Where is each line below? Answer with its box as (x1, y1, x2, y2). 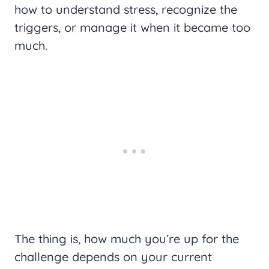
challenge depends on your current (14, 249, 212, 265)
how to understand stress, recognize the (14, 2, 237, 17)
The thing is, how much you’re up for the (14, 231, 239, 247)
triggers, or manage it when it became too (14, 20, 250, 35)
